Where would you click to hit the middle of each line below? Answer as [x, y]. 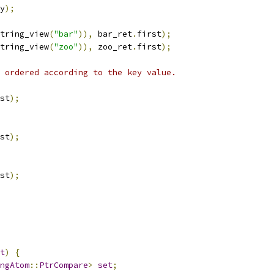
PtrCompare [64, 265]
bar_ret [113, 34]
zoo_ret [113, 47]
